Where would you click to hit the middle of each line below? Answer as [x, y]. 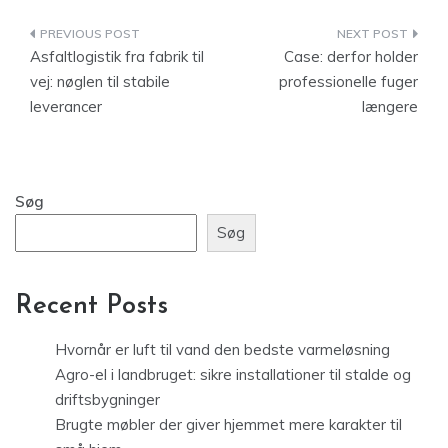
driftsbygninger [107, 399]
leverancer [66, 106]
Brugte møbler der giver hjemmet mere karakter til [228, 424]
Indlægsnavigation [140, 37]
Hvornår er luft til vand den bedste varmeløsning [222, 349]
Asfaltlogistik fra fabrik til [117, 56]
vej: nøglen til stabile [100, 81]
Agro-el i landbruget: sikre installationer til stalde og [233, 374]
